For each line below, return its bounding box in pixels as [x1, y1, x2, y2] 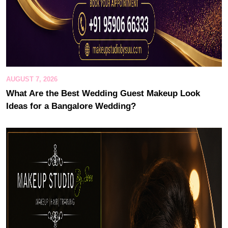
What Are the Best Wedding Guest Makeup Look [6, 88, 200, 98]
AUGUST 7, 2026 [6, 75, 58, 83]
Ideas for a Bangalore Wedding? [6, 101, 136, 111]
